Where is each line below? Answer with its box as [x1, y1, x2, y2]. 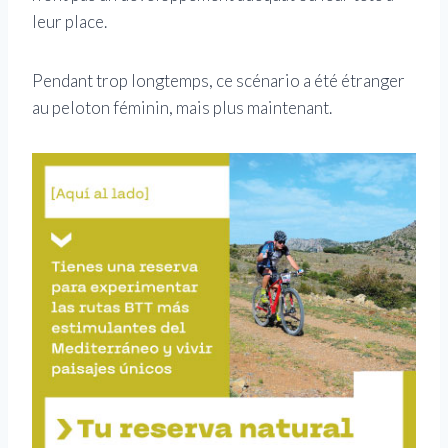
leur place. [32, 11, 107, 33]
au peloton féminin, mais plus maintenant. [32, 97, 332, 119]
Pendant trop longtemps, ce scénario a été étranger [32, 70, 405, 92]
